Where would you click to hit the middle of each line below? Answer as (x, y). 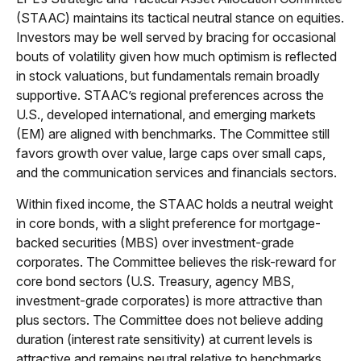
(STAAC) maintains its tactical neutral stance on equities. (180, 18)
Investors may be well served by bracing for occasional (176, 37)
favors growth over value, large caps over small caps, (171, 154)
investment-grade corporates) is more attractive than (169, 301)
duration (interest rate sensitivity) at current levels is (164, 340)
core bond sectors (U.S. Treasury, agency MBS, (155, 282)
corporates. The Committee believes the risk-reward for (176, 262)
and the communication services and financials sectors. (176, 173)
